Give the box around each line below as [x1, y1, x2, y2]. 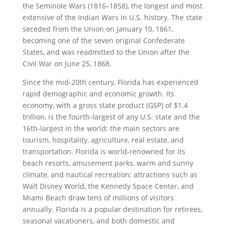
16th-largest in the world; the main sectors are [22, 123, 179, 133]
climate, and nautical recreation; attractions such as [22, 169, 197, 179]
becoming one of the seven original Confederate [22, 35, 185, 45]
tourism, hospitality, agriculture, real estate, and [22, 135, 184, 145]
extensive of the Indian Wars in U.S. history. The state [22, 12, 202, 22]
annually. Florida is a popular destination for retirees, [22, 204, 202, 214]
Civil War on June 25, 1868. [22, 58, 111, 68]
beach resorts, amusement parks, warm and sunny [22, 158, 193, 168]
